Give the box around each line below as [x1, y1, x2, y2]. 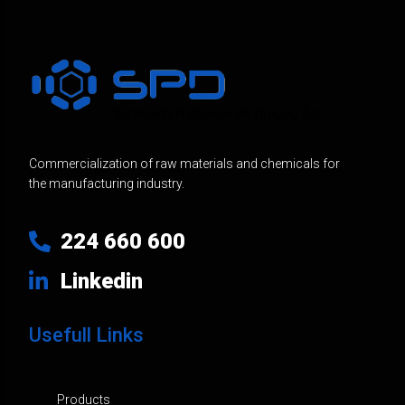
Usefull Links [28, 323, 144, 346]
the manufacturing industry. [28, 175, 184, 191]
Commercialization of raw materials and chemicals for [28, 155, 340, 171]
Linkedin [60, 268, 143, 294]
